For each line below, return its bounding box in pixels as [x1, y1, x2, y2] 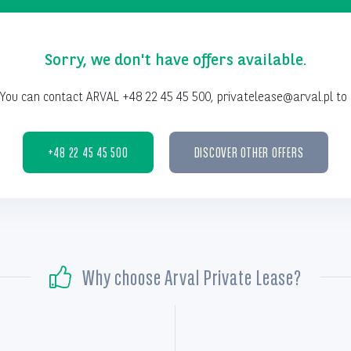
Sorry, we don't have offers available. [45, 50, 306, 70]
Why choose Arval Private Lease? [81, 263, 302, 291]
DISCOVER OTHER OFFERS [194, 143, 304, 161]
